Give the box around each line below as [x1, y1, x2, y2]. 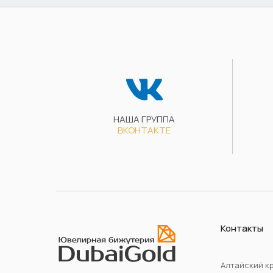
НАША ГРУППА [113, 112, 175, 126]
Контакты [221, 221, 263, 235]
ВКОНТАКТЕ [118, 123, 171, 136]
